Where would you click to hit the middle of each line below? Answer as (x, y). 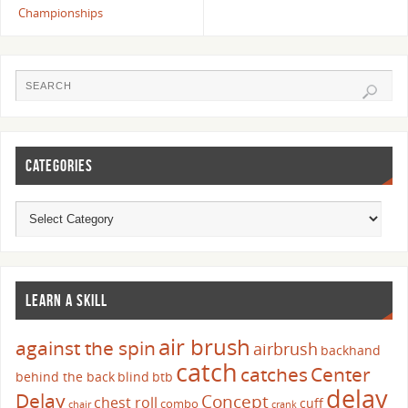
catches (275, 375)
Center (341, 375)
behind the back (66, 377)
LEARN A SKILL (67, 301)
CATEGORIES (60, 165)
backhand (351, 351)
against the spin (86, 348)
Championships (60, 14)
